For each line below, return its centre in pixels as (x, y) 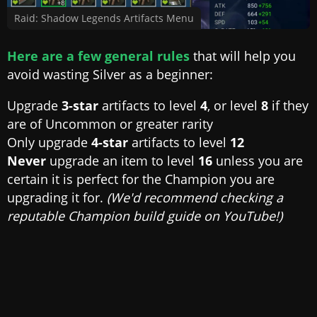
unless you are (258, 161)
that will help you (243, 56)
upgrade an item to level (124, 161)
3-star (80, 106)
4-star (110, 143)
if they (288, 106)
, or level (234, 106)
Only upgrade (49, 143)
